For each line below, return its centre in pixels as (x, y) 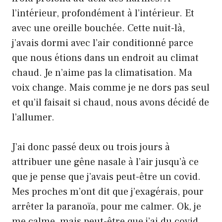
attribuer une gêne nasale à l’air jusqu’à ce (105, 162)
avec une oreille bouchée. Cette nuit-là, (98, 28)
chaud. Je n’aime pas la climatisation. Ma (102, 73)
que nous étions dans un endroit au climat (105, 58)
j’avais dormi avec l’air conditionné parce (103, 43)
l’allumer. (33, 117)
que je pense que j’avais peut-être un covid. (106, 177)
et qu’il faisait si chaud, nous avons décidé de (111, 102)
